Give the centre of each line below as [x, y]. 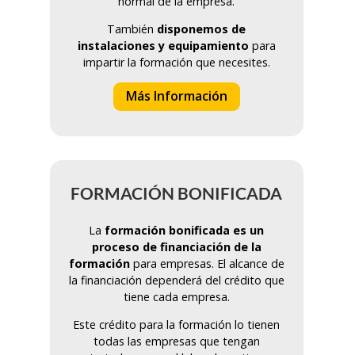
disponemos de [200, 29]
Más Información [176, 96]
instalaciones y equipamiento [163, 46]
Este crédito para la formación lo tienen [176, 325]
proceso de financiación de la [176, 246]
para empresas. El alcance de [207, 263]
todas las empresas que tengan [176, 342]
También [130, 29]
